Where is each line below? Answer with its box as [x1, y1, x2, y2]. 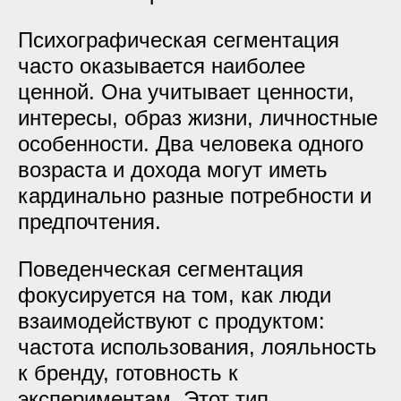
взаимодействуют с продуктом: [18, 309, 325, 333]
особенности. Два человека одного [18, 132, 363, 156]
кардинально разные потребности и [18, 183, 371, 208]
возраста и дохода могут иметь [18, 158, 328, 182]
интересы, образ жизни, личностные [18, 106, 378, 130]
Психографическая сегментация [18, 28, 339, 52]
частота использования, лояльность [18, 335, 377, 359]
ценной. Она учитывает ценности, [18, 80, 354, 104]
